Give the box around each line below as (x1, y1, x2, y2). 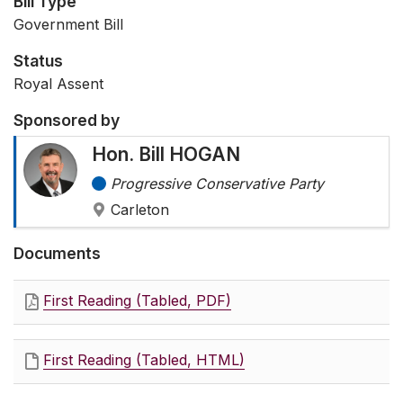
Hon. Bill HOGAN (92, 143, 240, 166)
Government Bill (13, 15, 123, 34)
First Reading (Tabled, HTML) (43, 351, 245, 370)
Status (13, 51, 63, 71)
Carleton (111, 201, 169, 219)
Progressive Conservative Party (111, 175, 324, 193)
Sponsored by (13, 111, 120, 130)
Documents (13, 244, 101, 264)
